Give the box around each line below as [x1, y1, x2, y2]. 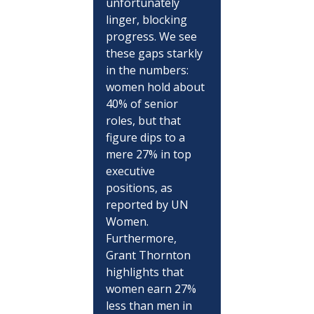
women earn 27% [105, 280, 199, 296]
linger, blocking [105, 11, 190, 27]
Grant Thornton [105, 247, 193, 263]
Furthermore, [105, 230, 179, 246]
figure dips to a [105, 129, 188, 145]
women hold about [105, 78, 207, 95]
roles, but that [105, 112, 184, 128]
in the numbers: [105, 62, 191, 78]
